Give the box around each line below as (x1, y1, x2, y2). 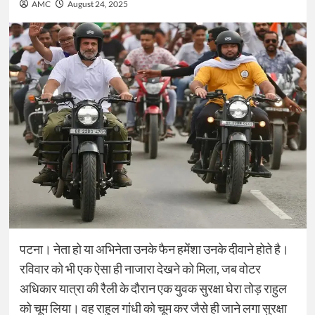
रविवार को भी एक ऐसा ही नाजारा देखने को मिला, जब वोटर (19, 261, 261, 277)
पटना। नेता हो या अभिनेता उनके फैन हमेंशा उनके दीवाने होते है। (19, 241, 289, 257)
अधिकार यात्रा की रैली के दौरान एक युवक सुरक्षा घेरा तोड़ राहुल (19, 281, 287, 297)
